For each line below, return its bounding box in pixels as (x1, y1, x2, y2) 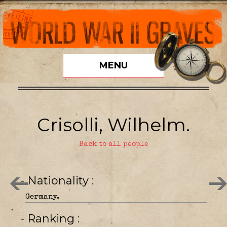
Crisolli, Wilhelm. (37, 113, 190, 136)
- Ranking (27, 211, 78, 225)
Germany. (25, 193, 59, 201)
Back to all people (79, 140, 148, 148)
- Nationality (27, 173, 92, 187)
